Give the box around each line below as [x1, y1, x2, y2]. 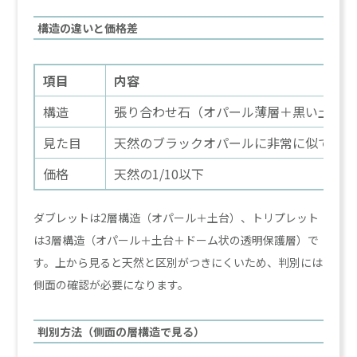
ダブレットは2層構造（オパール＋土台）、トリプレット [33, 209, 320, 226]
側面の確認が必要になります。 [33, 276, 190, 292]
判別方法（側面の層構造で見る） [37, 323, 206, 339]
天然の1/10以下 [114, 163, 205, 183]
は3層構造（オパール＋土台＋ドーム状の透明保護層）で [33, 231, 320, 248]
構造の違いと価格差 [37, 19, 139, 36]
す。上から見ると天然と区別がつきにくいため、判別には [33, 253, 324, 270]
